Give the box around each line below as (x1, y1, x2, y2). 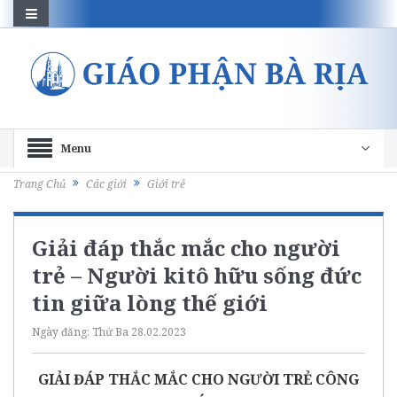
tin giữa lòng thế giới (32, 287, 268, 317)
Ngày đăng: (32, 323, 92, 339)
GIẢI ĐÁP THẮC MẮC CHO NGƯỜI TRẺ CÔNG (38, 369, 359, 389)
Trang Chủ (13, 176, 66, 192)
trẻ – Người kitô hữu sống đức (32, 260, 362, 290)
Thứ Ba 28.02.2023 (92, 323, 186, 339)
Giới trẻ (147, 176, 185, 192)
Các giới (86, 176, 127, 192)
